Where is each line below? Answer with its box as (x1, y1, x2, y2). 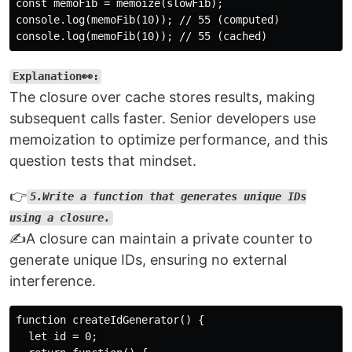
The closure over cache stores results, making (9, 88, 315, 105)
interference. (9, 272, 96, 289)
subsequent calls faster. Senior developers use (9, 109, 316, 126)
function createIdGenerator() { (16, 313, 204, 326)
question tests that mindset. (9, 152, 196, 169)
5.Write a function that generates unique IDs (29, 190, 306, 203)
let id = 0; (16, 329, 97, 343)
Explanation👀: (12, 70, 99, 83)
